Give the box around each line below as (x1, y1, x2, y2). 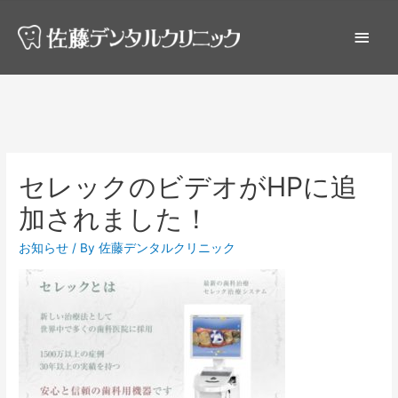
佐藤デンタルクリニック (99, 241, 236, 256)
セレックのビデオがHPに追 (19, 171, 358, 203)
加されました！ (19, 203, 211, 235)
